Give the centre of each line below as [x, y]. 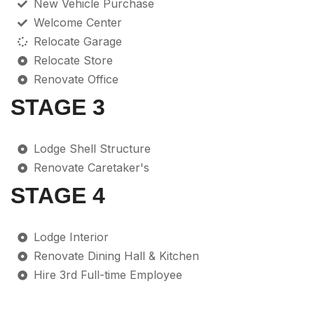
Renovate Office [76, 80]
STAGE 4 [58, 196]
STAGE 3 [58, 108]
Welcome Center [77, 23]
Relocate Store [73, 61]
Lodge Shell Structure [92, 149]
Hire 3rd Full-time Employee [108, 275]
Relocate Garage [77, 42]
